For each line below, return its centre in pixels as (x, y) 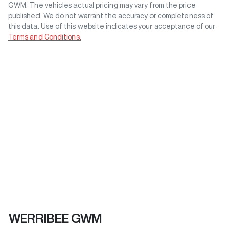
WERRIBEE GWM (55, 219)
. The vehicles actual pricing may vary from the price (111, 5)
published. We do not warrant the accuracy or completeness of (111, 16)
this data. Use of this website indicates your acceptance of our (112, 27)
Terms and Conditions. (45, 37)
